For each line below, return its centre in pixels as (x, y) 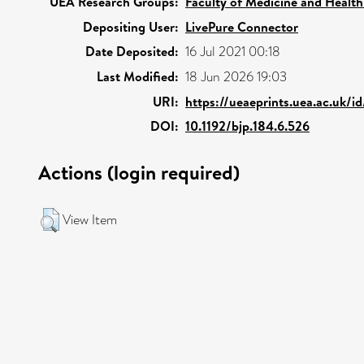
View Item (90, 219)
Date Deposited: (132, 51)
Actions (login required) (139, 172)
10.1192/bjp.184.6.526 (247, 126)
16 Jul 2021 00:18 (233, 51)
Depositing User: (131, 26)
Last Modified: (138, 76)
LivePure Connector (242, 26)
